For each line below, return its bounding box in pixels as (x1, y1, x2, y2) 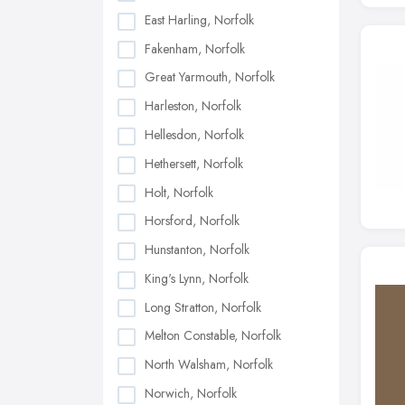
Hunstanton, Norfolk (145, 240, 250, 259)
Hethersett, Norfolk (145, 154, 243, 173)
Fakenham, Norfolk (145, 39, 245, 58)
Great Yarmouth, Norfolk (145, 68, 275, 87)
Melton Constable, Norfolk (145, 326, 281, 345)
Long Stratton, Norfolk (145, 297, 261, 316)
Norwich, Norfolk (145, 383, 237, 402)
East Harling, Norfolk (145, 10, 254, 29)
